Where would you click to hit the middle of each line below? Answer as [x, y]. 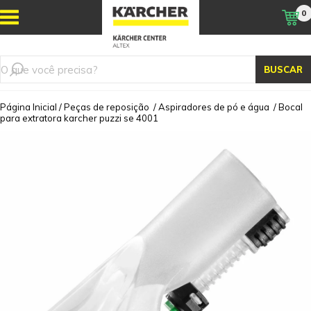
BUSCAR [283, 69]
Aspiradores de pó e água [214, 107]
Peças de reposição [107, 107]
